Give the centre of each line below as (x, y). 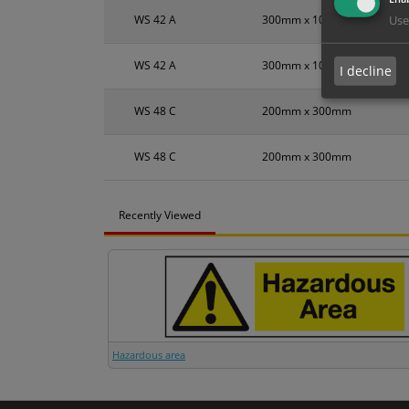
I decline (365, 70)
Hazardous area (149, 355)
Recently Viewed (160, 215)
